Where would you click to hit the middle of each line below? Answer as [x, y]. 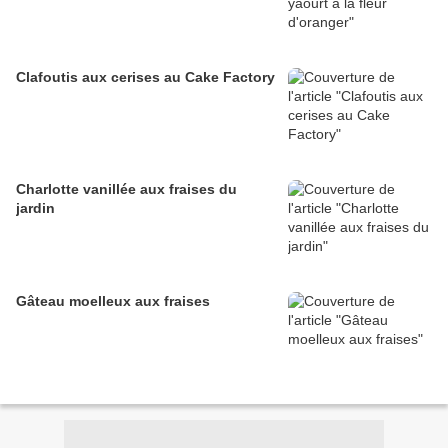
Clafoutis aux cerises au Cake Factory [145, 77]
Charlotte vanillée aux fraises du [126, 189]
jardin [35, 208]
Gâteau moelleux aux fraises [113, 301]
